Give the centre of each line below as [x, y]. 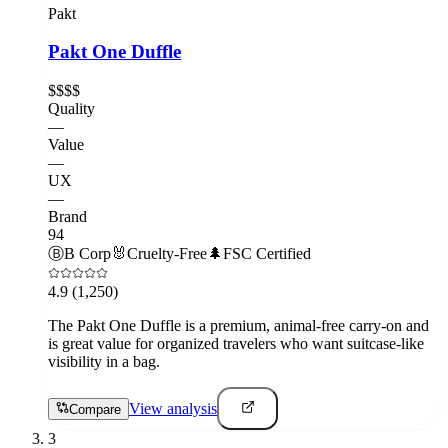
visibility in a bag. [104, 361]
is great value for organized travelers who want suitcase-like [236, 343]
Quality [71, 108]
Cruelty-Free [167, 253]
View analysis [173, 409]
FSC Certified [267, 253]
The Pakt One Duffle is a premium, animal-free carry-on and [238, 325]
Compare [95, 410]
